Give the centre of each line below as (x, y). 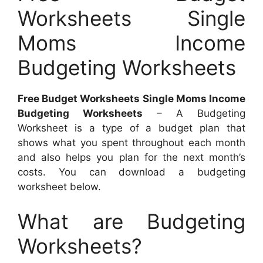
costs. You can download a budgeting (131, 172)
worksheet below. (59, 186)
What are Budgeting (131, 222)
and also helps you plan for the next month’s (131, 157)
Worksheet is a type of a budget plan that (131, 128)
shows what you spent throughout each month (131, 142)
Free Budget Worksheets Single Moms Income (131, 98)
